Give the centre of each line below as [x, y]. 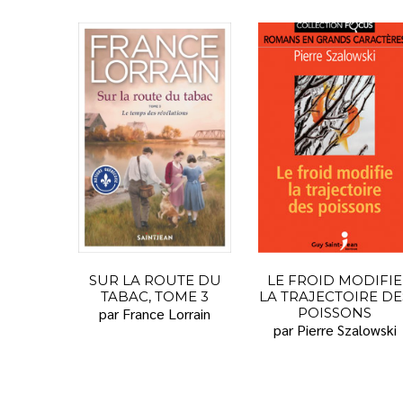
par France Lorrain [155, 314]
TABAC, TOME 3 [155, 297]
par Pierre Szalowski [335, 330]
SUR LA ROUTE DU [155, 281]
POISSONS [335, 313]
